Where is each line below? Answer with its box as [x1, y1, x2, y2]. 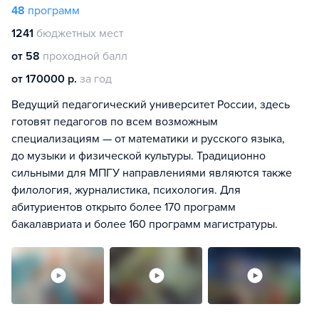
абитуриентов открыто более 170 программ [11, 200, 236, 214]
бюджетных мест [36, 26, 123, 41]
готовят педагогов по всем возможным [11, 115, 218, 129]
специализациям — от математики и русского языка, [11, 132, 285, 146]
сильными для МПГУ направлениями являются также [11, 166, 292, 180]
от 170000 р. [11, 72, 77, 86]
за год [80, 72, 112, 86]
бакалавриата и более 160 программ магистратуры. [11, 217, 278, 231]
